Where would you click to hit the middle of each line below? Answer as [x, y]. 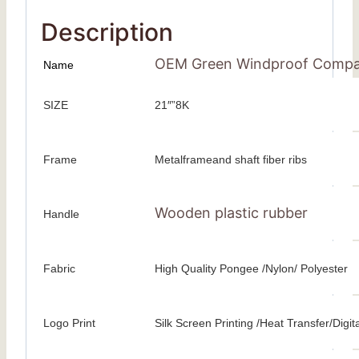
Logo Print [69, 323]
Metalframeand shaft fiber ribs [231, 160]
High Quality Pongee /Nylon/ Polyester [251, 269]
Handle [61, 214]
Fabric [59, 269]
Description [107, 32]
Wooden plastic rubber [231, 213]
